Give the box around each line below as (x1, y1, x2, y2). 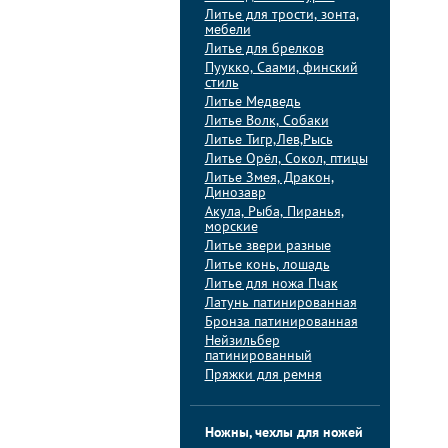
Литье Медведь (204, 96, 301, 109)
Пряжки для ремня (204, 369, 322, 382)
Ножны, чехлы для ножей (204, 427, 363, 440)
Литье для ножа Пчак (204, 278, 338, 291)
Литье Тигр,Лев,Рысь (204, 134, 333, 147)
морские (204, 221, 258, 234)
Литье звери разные (204, 240, 331, 253)
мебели (204, 24, 251, 37)
